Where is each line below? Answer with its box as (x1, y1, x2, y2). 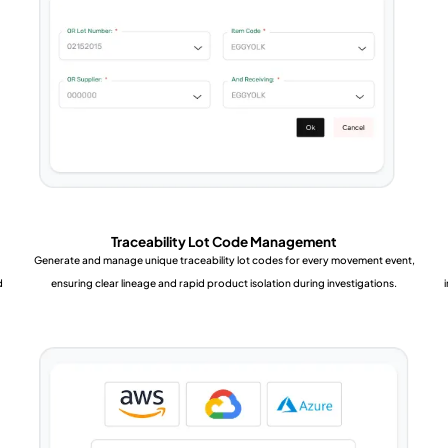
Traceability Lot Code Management (111, 233, 337, 250)
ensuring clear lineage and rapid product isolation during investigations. (51, 276, 397, 289)
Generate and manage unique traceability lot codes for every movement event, (33, 253, 415, 266)
